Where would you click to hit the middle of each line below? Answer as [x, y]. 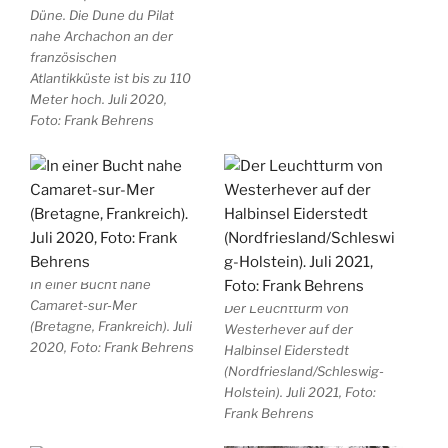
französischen [73, 57]
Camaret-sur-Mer [83, 304]
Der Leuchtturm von [286, 307]
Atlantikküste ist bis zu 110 [110, 78]
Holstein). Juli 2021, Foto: [300, 391]
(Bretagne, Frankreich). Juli [111, 325]
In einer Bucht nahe [90, 283]
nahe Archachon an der [101, 36]
